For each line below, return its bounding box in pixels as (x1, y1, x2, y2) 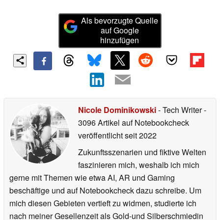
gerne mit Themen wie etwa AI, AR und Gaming (9, 171, 175, 183)
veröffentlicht (78, 129, 123, 141)
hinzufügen (100, 34, 139, 46)
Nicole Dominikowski (78, 104, 156, 115)
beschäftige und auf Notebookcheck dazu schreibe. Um (9, 184, 201, 196)
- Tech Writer (156, 104, 204, 115)
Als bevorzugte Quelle (81, 15, 159, 27)
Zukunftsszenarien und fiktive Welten (78, 146, 206, 158)
